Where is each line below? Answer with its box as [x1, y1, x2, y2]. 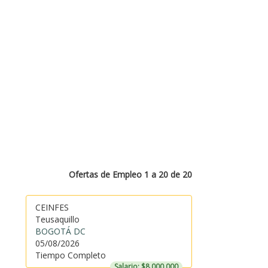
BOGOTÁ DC [35, 226, 86, 237]
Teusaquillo [35, 214, 80, 225]
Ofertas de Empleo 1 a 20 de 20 [69, 169, 192, 180]
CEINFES [35, 202, 69, 213]
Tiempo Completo [35, 249, 106, 261]
